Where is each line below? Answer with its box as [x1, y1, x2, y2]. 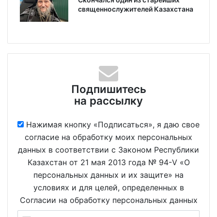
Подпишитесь [71, 82, 146, 96]
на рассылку [74, 94, 143, 108]
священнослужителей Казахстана [78, 5, 193, 14]
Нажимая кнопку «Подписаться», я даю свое [26, 120, 200, 130]
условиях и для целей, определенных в [33, 183, 184, 193]
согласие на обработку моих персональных [25, 132, 192, 142]
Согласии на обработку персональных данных [19, 195, 198, 205]
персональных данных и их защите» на [33, 170, 184, 180]
